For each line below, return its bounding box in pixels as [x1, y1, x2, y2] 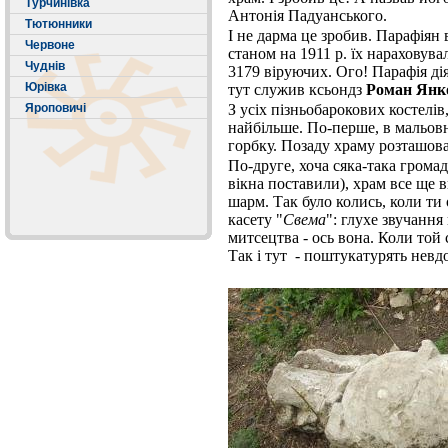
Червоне [25, 38, 75, 52]
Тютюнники [25, 17, 92, 31]
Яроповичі [25, 101, 86, 115]
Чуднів [25, 59, 65, 73]
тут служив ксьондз [228, 81, 366, 98]
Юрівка [25, 80, 67, 94]
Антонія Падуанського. [228, 7, 387, 24]
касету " [228, 211, 283, 228]
